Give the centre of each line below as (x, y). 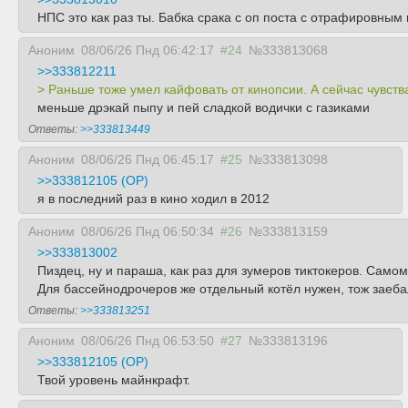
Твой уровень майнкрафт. (114, 380)
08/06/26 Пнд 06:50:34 (148, 231)
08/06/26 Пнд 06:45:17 (148, 159)
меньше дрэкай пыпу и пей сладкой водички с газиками (204, 107)
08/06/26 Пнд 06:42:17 (148, 50)
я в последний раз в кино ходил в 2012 (153, 199)
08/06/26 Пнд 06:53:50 (148, 341)
